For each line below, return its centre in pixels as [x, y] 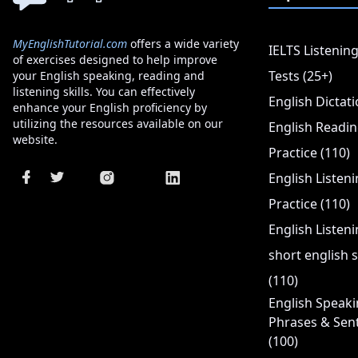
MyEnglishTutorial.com [70, 43]
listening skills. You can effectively [104, 91]
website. [35, 139]
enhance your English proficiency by [110, 107]
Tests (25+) [300, 76]
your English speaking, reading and [109, 75]
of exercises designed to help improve [115, 59]
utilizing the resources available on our [118, 123]
